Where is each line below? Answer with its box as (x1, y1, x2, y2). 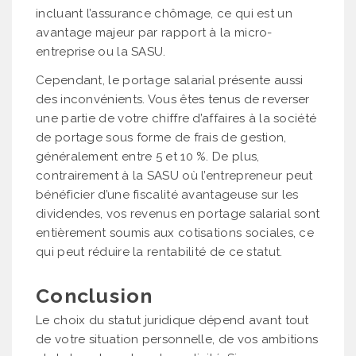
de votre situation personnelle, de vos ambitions (36, 331, 319, 346)
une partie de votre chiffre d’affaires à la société (36, 110, 317, 126)
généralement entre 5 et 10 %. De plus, (36, 149, 260, 164)
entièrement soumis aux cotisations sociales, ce (36, 225, 315, 240)
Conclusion (36, 283, 153, 308)
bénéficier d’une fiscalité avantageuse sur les (36, 187, 299, 202)
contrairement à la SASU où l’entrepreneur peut (36, 168, 313, 183)
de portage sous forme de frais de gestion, (36, 130, 287, 145)
